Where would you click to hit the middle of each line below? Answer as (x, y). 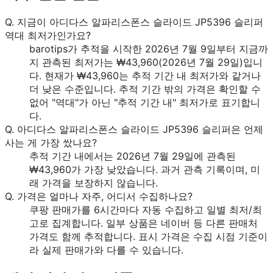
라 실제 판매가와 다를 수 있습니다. (106, 250)
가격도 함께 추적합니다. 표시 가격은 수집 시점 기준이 (148, 237)
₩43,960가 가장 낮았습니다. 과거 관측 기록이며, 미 (145, 170)
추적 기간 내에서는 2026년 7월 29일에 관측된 (133, 156)
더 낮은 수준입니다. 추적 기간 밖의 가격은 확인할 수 (145, 89)
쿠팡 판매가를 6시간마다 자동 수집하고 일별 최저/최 (146, 210)
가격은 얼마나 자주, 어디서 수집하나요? (105, 197)
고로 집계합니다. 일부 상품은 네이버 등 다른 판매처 (144, 223)
